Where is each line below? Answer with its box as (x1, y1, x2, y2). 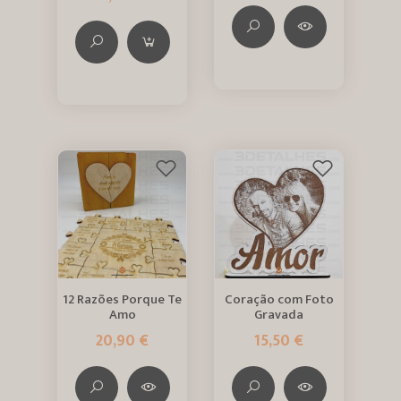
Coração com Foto (224, 287, 334, 311)
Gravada (254, 303, 303, 326)
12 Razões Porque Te (63, 287, 182, 311)
